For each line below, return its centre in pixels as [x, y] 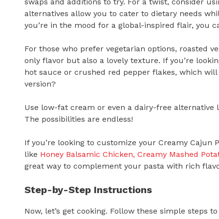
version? [40, 84]
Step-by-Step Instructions [88, 190]
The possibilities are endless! [79, 119]
